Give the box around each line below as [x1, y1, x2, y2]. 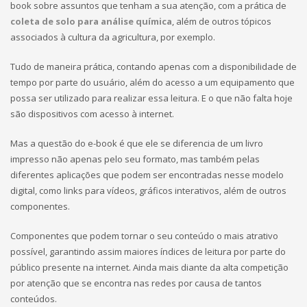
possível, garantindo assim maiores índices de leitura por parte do [10, 245, 286, 258]
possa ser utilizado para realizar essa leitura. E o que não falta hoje [10, 92, 293, 104]
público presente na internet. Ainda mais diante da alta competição [10, 261, 288, 273]
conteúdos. [10, 293, 57, 305]
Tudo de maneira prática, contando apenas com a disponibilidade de [10, 60, 297, 73]
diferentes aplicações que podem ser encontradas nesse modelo [10, 169, 284, 181]
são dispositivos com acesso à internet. [10, 108, 174, 120]
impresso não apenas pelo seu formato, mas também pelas [10, 153, 260, 165]
